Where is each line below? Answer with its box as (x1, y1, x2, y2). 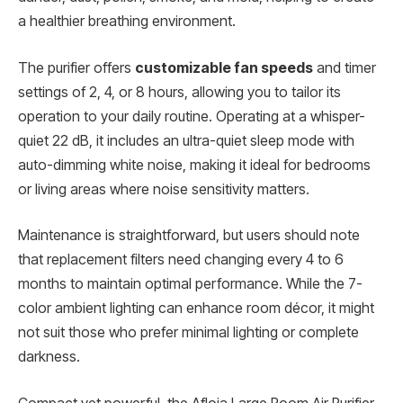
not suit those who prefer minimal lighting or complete (18, 324, 359, 342)
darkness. (18, 348, 80, 366)
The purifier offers (18, 58, 135, 76)
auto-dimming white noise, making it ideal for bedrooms (18, 156, 371, 174)
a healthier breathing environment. (18, 12, 236, 30)
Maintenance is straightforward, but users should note (18, 227, 360, 245)
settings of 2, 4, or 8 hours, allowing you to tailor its (18, 83, 341, 101)
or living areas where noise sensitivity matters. (18, 180, 309, 198)
